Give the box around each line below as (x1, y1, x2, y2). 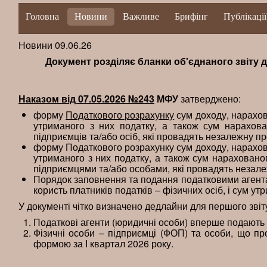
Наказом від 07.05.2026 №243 (18, 92, 154, 105)
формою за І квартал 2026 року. (33, 237, 173, 250)
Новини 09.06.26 (18, 38, 92, 52)
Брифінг (175, 11, 208, 21)
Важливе (123, 11, 159, 21)
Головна (26, 11, 59, 21)
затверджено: (178, 92, 241, 105)
